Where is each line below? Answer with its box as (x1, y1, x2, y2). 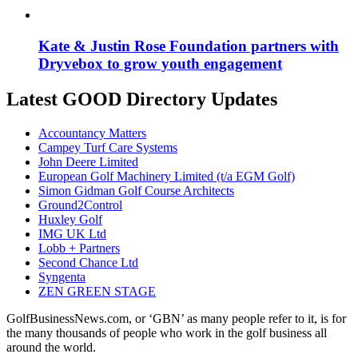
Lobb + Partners (38, 241, 120, 255)
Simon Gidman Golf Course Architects (38, 183, 234, 197)
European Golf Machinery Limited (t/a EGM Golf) (38, 169, 295, 183)
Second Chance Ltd (38, 255, 138, 269)
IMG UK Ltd (38, 226, 106, 241)
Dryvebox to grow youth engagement (38, 54, 282, 72)
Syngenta (38, 269, 86, 284)
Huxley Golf (38, 212, 102, 226)
